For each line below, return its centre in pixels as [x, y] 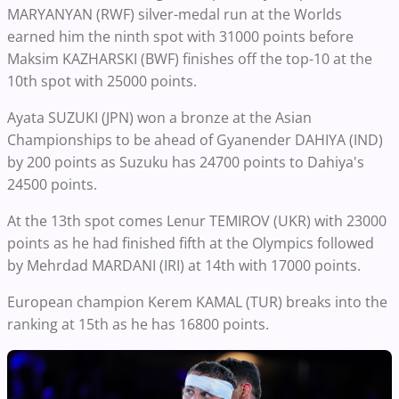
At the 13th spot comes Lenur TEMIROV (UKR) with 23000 [197, 221]
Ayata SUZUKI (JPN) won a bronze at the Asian [159, 118]
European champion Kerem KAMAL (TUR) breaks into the [197, 302]
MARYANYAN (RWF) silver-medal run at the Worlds [175, 15]
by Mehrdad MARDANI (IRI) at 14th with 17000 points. [184, 266]
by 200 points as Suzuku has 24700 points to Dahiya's [186, 163]
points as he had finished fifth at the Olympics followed [191, 244]
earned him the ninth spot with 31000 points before [180, 37]
